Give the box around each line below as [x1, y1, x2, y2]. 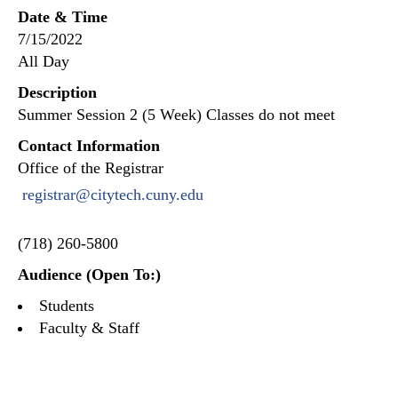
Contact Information [18, 137, 160, 155]
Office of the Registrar [18, 159, 163, 177]
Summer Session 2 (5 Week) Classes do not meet [18, 106, 335, 123]
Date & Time [18, 8, 107, 26]
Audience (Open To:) [18, 266, 161, 283]
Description [18, 84, 97, 101]
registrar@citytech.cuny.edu [22, 186, 203, 203]
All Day [18, 52, 69, 70]
